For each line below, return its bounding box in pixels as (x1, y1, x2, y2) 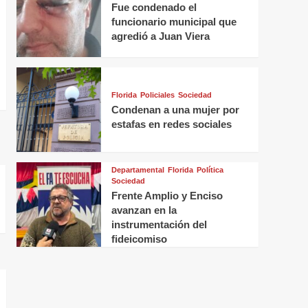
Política (196, 166, 223, 175)
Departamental (111, 166, 164, 175)
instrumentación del (111, 219, 207, 231)
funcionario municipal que (111, 15, 236, 27)
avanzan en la (111, 204, 177, 217)
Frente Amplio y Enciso (111, 190, 223, 202)
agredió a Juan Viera (111, 30, 210, 42)
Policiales (140, 90, 175, 99)
